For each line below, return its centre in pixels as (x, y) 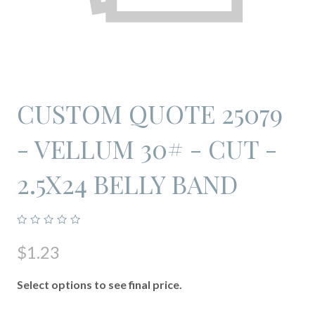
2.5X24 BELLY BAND (127, 184)
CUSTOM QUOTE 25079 (150, 113)
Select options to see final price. (99, 284)
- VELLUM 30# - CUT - (147, 148)
